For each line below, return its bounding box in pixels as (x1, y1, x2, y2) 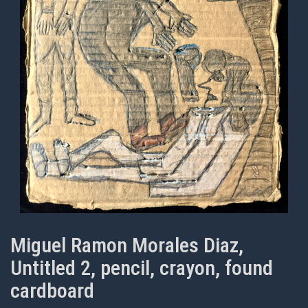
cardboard (10, 278, 94, 303)
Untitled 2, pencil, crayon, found (10, 256, 273, 280)
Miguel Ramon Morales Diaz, (10, 233, 243, 258)
